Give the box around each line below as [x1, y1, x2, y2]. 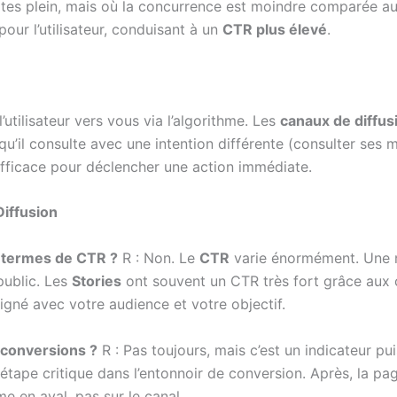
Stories [72, 271, 121, 290]
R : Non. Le [118, 248, 199, 267]
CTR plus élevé [222, 19, 327, 38]
